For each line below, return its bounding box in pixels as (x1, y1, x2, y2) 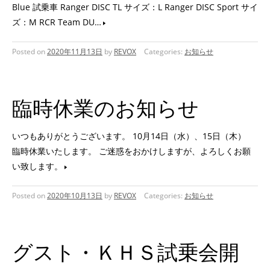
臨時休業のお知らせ (12, 94, 199, 122)
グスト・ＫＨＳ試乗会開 (12, 238, 239, 266)
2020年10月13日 (47, 190, 102, 201)
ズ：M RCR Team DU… (12, 16, 101, 28)
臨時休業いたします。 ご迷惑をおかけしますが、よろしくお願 (12, 145, 251, 157)
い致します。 (12, 160, 63, 172)
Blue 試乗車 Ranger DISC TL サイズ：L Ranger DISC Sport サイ (12, 1, 258, 13)
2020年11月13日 (47, 46, 102, 57)
